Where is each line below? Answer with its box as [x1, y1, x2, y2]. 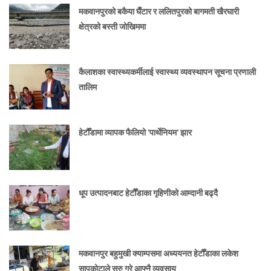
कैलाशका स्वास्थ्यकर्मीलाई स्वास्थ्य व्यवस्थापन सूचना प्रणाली [79, 67, 256, 77]
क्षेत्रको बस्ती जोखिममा [79, 21, 146, 32]
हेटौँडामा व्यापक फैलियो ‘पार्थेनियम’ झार [79, 127, 192, 138]
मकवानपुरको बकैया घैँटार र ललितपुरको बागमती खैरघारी [79, 6, 239, 17]
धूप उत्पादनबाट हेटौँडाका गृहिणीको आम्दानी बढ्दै [79, 188, 218, 198]
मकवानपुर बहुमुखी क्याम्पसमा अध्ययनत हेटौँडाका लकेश [79, 248, 238, 259]
